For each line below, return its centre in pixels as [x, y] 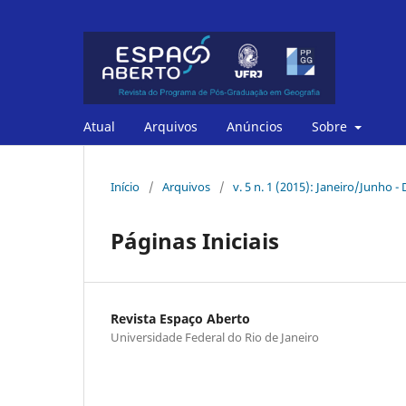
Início [125, 186]
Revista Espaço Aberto [180, 318]
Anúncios [255, 126]
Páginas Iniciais [195, 240]
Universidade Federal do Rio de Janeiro [215, 337]
